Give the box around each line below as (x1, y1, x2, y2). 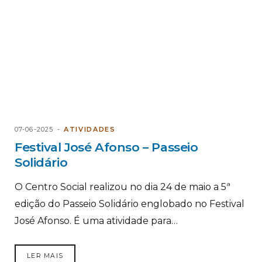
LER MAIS (27, 251, 64, 260)
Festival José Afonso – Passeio (15, 139, 198, 154)
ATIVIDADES (64, 125, 116, 133)
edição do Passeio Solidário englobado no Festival (15, 198, 244, 209)
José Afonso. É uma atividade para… (15, 215, 178, 226)
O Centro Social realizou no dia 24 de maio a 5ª (15, 181, 230, 192)
